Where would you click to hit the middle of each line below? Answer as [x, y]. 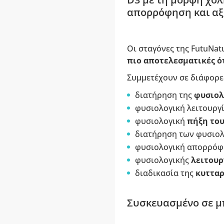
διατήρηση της [164, 95]
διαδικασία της [165, 173]
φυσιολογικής [163, 160]
